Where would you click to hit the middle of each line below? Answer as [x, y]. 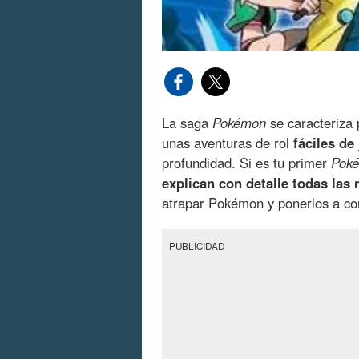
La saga [187, 123]
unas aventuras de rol [228, 143]
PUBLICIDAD [197, 246]
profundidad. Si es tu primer [246, 163]
